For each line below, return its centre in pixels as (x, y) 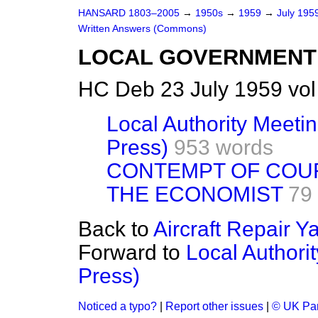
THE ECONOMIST (194, 194)
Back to (116, 229)
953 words (224, 147)
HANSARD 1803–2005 (129, 13)
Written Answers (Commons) (142, 29)
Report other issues (214, 306)
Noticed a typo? (117, 306)
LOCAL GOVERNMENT (197, 57)
